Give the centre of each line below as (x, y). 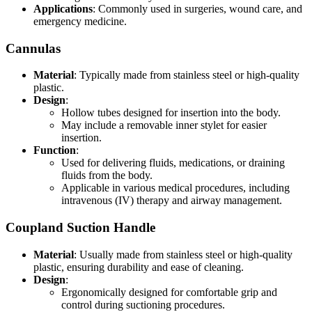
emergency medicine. (80, 21)
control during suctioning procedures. (143, 304)
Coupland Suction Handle (80, 228)
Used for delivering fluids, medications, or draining (173, 163)
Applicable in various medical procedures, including (175, 188)
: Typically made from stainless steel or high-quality (187, 75)
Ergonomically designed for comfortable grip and (169, 292)
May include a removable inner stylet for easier (164, 125)
